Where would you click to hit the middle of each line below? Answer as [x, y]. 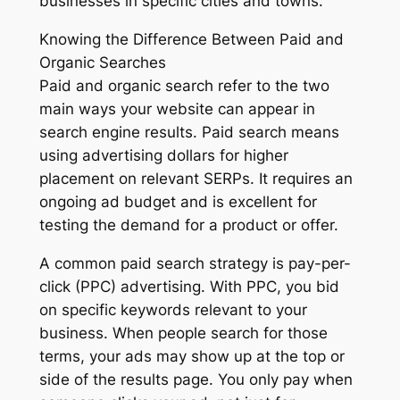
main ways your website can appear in [177, 109]
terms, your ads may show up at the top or [192, 356]
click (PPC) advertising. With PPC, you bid [189, 286]
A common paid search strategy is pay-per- [195, 263]
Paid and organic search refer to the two [184, 86]
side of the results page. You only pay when [196, 379]
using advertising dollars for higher [163, 156]
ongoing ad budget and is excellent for [178, 202]
